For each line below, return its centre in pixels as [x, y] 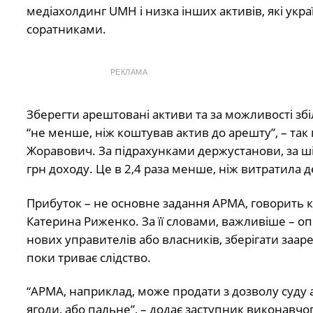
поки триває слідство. [88, 257]
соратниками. [66, 29]
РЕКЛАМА [129, 72]
